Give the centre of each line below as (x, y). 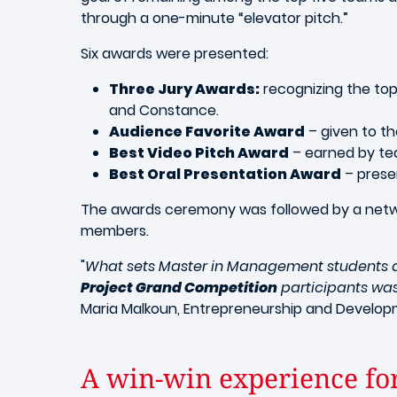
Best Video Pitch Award (199, 153)
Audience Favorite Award (207, 132)
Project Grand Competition (179, 288)
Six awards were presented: (175, 54)
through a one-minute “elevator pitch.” (214, 18)
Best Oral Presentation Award (225, 174)
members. (115, 231)
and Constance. (164, 110)
